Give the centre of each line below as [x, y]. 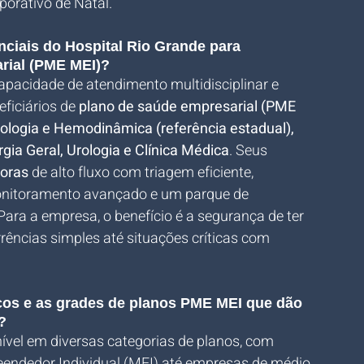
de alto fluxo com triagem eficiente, [143, 173]
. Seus [250, 151]
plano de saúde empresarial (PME [189, 107]
